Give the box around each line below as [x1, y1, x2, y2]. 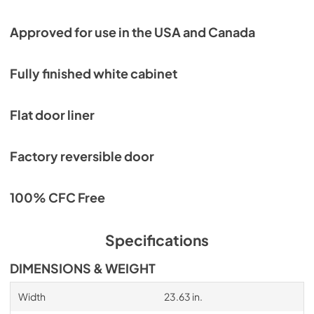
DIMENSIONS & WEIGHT [10, 261, 156, 276]
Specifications [105, 231, 209, 250]
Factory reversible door [10, 149, 154, 164]
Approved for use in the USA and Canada [10, 25, 255, 40]
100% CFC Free [10, 190, 105, 205]
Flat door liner [10, 107, 95, 123]
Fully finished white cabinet [10, 66, 177, 81]
